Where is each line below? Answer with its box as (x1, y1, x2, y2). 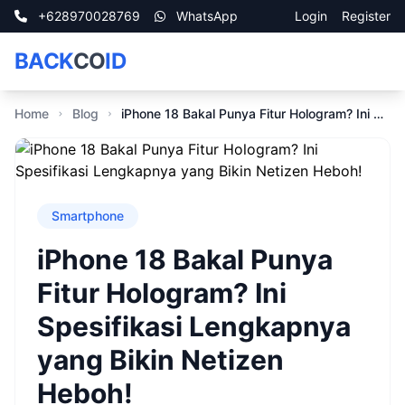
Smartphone (52, 208, 124, 223)
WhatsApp (173, 8, 238, 24)
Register (342, 8, 391, 24)
